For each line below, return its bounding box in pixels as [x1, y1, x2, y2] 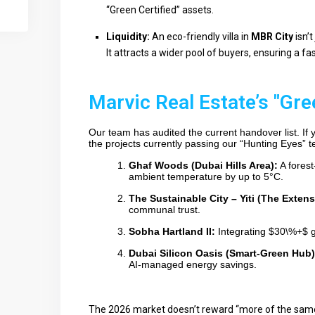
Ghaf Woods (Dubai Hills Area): [129, 160, 278, 171]
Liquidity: [106, 31, 150, 42]
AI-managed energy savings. [129, 259, 257, 270]
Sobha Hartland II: [129, 226, 215, 237]
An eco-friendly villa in [150, 31, 251, 42]
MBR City [251, 31, 293, 42]
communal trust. [129, 204, 200, 215]
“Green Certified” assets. [106, 4, 214, 15]
